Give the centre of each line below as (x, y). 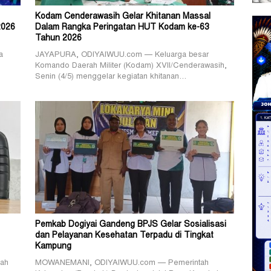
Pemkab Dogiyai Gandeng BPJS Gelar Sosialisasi (130, 225)
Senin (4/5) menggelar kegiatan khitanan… (110, 77)
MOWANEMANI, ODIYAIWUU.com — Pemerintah (122, 263)
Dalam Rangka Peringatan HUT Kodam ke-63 (122, 28)
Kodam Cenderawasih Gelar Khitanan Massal (122, 17)
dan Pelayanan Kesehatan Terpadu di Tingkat (124, 236)
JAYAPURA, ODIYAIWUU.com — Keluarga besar (122, 56)
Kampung (53, 247)
